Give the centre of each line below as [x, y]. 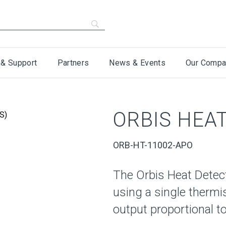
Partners [73, 63]
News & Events [137, 63]
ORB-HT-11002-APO [153, 145]
